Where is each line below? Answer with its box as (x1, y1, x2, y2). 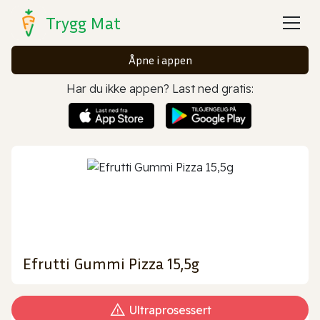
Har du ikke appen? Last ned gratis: (66, 81, 254, 96)
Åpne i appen (128, 53, 192, 67)
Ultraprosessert (129, 302, 211, 317)
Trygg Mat (46, 13, 121, 33)
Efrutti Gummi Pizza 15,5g (23, 254, 199, 273)
